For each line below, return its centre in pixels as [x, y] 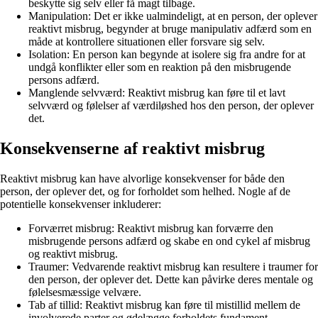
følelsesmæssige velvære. [85, 292]
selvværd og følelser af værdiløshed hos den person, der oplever [171, 106]
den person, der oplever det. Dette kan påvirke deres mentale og [171, 280]
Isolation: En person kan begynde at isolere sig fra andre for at [167, 55]
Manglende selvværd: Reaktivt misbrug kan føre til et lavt [157, 93]
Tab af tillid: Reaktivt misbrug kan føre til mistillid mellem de [164, 305]
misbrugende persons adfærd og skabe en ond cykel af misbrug [169, 241]
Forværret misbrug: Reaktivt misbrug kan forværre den [151, 229]
